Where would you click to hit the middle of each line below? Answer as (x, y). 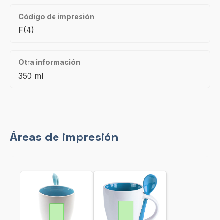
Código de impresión (56, 16)
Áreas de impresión (64, 137)
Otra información (49, 62)
